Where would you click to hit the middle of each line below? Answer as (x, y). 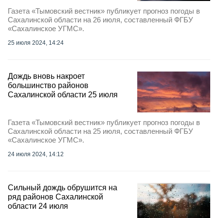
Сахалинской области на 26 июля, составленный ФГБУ (100, 19)
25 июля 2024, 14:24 (36, 43)
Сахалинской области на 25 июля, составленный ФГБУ (100, 131)
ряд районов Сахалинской (55, 197)
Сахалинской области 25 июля (63, 94)
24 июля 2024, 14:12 (36, 154)
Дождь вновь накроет (46, 76)
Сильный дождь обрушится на (63, 188)
